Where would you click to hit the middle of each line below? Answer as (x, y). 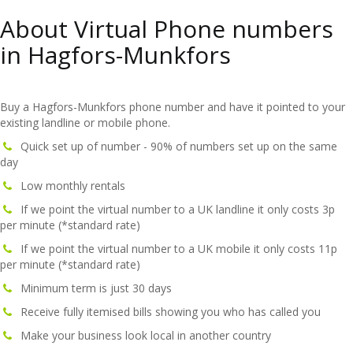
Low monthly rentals (70, 186)
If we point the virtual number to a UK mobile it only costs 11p (176, 249)
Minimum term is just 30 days (93, 288)
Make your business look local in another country (143, 335)
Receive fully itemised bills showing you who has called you (167, 312)
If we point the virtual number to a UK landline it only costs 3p (175, 209)
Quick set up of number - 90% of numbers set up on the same (176, 146)
